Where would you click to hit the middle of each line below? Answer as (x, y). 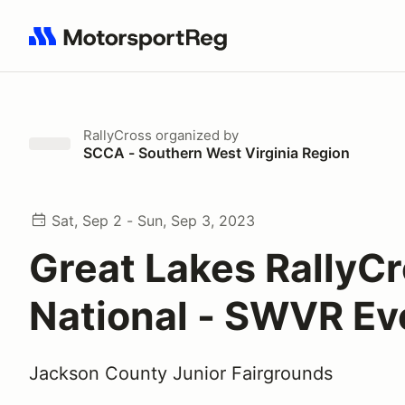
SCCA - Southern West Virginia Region (217, 153)
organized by (195, 135)
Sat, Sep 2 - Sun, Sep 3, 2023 (153, 221)
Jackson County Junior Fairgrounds (181, 373)
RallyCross (118, 135)
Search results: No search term (133, 46)
